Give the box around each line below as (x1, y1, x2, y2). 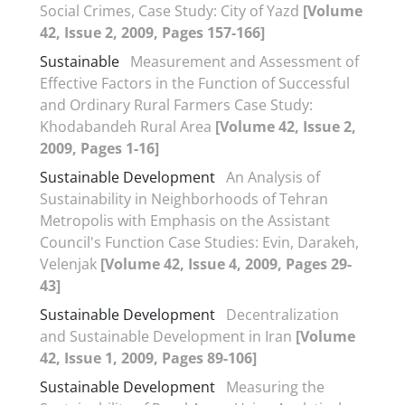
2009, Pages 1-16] (40, 137, 159, 158)
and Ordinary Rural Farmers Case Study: (40, 94, 313, 115)
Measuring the (226, 376, 325, 397)
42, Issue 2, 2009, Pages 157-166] (40, 22, 265, 42)
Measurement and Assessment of (130, 51, 359, 71)
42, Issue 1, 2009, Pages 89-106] (40, 347, 257, 368)
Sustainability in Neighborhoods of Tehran (40, 188, 328, 209)
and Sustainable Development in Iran (40, 325, 296, 346)
